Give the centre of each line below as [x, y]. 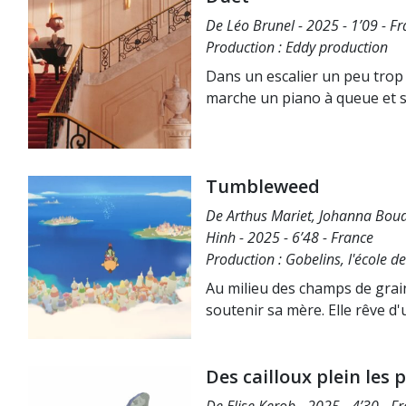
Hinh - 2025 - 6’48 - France [290, 237]
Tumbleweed [263, 186]
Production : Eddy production [297, 47]
